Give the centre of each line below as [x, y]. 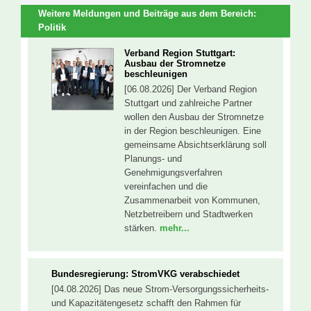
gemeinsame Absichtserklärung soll [195, 144]
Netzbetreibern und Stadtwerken [188, 214]
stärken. [142, 228]
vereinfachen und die [166, 186]
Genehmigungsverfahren [173, 172]
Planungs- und [153, 158]
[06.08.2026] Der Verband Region [191, 89]
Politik [52, 28]
